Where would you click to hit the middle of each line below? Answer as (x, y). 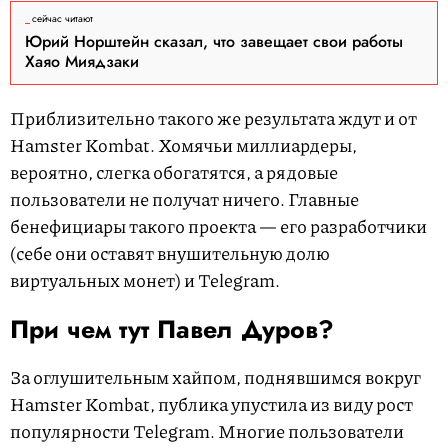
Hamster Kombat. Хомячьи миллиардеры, (183, 145)
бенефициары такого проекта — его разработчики (218, 226)
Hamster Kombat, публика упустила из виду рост (211, 404)
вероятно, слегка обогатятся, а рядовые (174, 172)
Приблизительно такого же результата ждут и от (213, 118)
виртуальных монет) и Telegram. (145, 280)
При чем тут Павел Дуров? (172, 329)
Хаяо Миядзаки (82, 62)
